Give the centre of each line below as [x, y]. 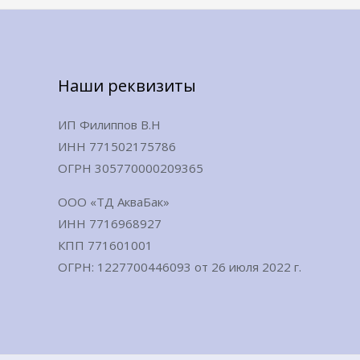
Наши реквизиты [127, 86]
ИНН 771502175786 [117, 147]
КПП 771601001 [105, 245]
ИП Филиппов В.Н [109, 125]
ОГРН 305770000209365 [131, 168]
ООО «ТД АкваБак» [114, 202]
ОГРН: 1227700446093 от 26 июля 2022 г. [180, 267]
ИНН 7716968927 [110, 224]
